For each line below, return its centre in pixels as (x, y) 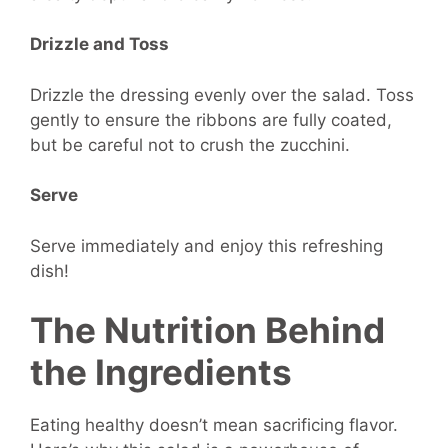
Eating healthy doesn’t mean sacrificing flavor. (214, 425)
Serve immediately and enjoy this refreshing (206, 245)
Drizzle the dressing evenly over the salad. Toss (222, 94)
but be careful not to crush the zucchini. (190, 144)
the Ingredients (161, 372)
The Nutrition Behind (207, 330)
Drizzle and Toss (99, 44)
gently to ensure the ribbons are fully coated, (211, 119)
